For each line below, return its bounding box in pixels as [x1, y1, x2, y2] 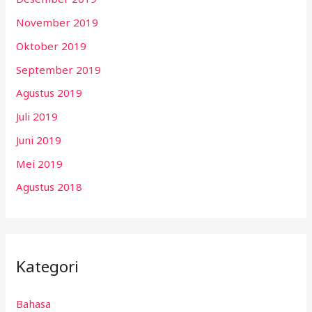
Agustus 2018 [16, 180, 83, 194]
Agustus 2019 [16, 86, 83, 100]
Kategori [16, 255, 79, 277]
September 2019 [16, 62, 102, 77]
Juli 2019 [16, 109, 58, 124]
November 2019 [16, 15, 99, 30]
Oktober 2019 [16, 38, 87, 53]
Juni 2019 [16, 132, 62, 147]
